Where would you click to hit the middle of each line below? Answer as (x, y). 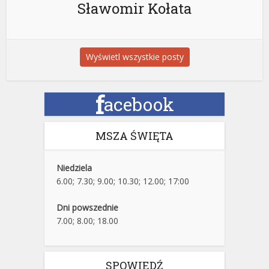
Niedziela (74, 168)
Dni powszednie (87, 208)
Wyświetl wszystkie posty (134, 57)
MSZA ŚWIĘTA (134, 136)
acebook (139, 104)
